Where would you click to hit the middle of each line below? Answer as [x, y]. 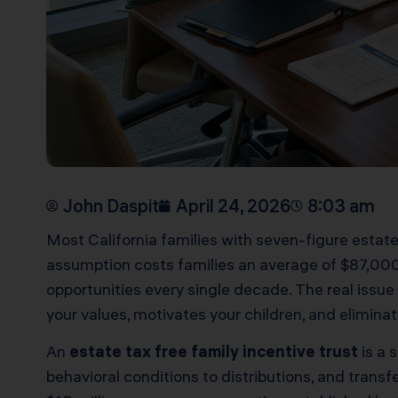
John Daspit [111, 205]
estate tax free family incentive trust [214, 352]
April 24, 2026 [233, 205]
